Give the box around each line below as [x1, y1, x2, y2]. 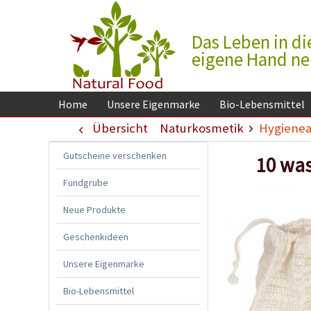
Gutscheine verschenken [63, 149, 167, 162]
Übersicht [92, 119, 148, 136]
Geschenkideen [63, 230, 128, 243]
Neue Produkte [63, 203, 126, 216]
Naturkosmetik [159, 119, 244, 136]
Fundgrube [63, 176, 108, 189]
